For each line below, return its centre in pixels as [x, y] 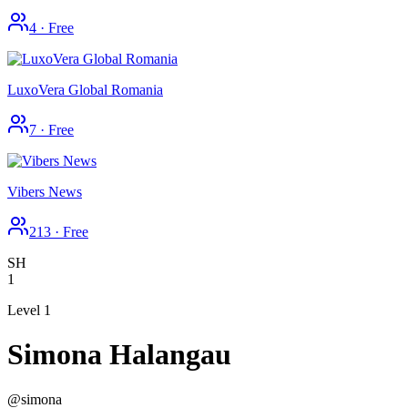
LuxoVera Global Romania [85, 89]
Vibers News [45, 191]
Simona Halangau [119, 355]
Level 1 [29, 310]
